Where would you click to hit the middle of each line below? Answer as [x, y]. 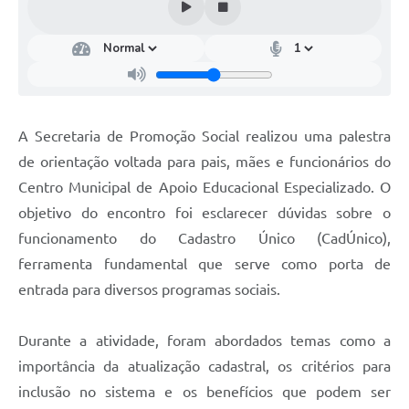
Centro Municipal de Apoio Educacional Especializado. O [204, 188]
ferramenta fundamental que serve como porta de [204, 264]
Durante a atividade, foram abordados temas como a [204, 341]
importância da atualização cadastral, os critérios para [204, 367]
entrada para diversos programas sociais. [149, 290]
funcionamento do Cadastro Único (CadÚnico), [204, 239]
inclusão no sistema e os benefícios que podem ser [204, 392]
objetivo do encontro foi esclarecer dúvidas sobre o [204, 213]
